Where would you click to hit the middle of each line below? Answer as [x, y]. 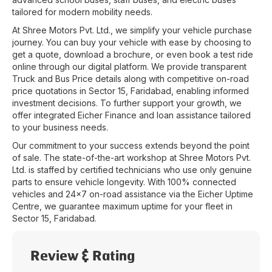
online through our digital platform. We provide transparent [129, 66]
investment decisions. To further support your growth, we [127, 103]
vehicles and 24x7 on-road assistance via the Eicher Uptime [133, 194]
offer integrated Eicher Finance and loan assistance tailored [131, 115]
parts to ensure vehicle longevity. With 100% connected [124, 182]
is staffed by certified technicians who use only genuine [139, 170]
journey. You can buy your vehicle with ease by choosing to [132, 42]
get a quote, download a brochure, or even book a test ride [133, 54]
